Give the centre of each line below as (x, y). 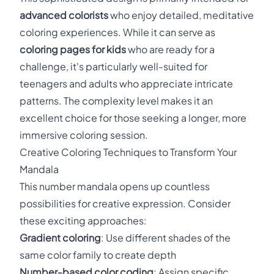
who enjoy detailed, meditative (181, 15)
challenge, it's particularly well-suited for (113, 66)
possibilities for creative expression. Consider (125, 203)
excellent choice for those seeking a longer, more (133, 118)
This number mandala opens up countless (115, 186)
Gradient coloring (60, 238)
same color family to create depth (98, 255)
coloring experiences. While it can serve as (117, 32)
